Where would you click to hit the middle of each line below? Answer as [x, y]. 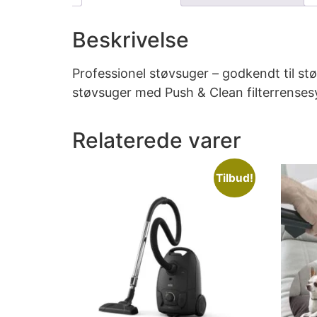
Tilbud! [234, 178]
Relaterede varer [157, 140]
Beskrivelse [131, 39]
